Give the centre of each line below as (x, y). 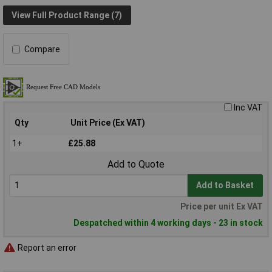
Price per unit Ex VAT (222, 207)
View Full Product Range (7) (67, 15)
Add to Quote (136, 165)
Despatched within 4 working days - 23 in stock (168, 223)
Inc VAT (248, 108)
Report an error (46, 247)
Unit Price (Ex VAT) (108, 123)
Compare (42, 49)
